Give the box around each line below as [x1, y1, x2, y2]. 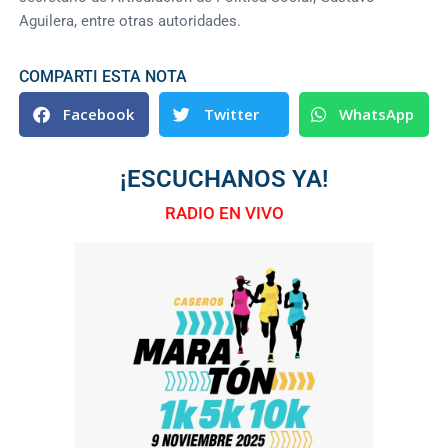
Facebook [63, 104, 135, 125]
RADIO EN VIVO [164, 202, 284, 223]
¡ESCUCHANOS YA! [120, 164, 328, 193]
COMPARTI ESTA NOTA [19, 66, 188, 86]
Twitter [204, 104, 260, 125]
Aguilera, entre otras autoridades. [19, 11, 242, 30]
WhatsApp [338, 104, 414, 125]
